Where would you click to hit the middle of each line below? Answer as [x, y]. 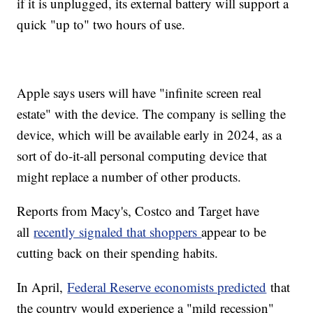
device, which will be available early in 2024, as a [150, 134]
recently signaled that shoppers [118, 231]
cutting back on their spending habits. [120, 252]
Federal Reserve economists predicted [167, 286]
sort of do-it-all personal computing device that [142, 155]
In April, [42, 286]
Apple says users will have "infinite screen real [139, 92]
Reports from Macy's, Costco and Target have [138, 210]
